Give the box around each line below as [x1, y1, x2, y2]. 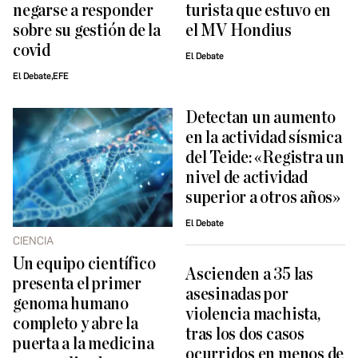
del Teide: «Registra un [185, 149, 344, 168]
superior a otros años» [185, 189, 340, 208]
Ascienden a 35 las [185, 265, 313, 284]
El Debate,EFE [13, 71, 69, 82]
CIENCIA [13, 234, 54, 249]
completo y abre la [13, 315, 138, 334]
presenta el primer [13, 275, 141, 294]
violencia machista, [185, 304, 320, 324]
